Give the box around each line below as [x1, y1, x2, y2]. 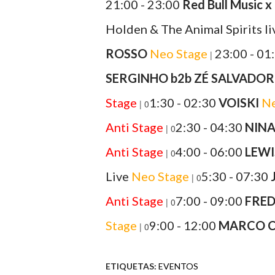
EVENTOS [158, 261, 198, 271]
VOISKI [219, 95, 259, 110]
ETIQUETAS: [106, 261, 157, 271]
